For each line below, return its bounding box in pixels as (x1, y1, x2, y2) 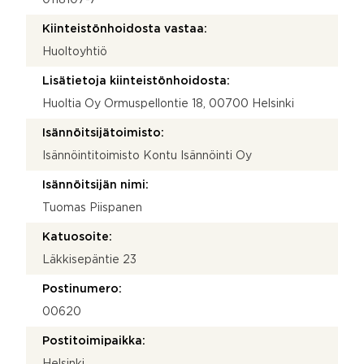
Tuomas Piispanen (42, 202, 142, 213)
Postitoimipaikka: (42, 336, 145, 346)
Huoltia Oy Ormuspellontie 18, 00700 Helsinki (42, 98, 294, 109)
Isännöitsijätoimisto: (42, 128, 164, 138)
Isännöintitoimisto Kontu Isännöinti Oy (42, 150, 252, 161)
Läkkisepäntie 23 (42, 254, 136, 265)
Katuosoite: (42, 232, 112, 242)
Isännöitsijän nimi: (42, 180, 149, 190)
